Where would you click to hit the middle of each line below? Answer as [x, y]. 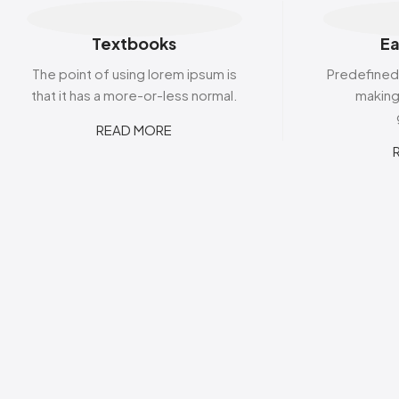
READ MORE [134, 130]
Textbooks [134, 43]
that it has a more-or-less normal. [134, 95]
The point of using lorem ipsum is [134, 73]
